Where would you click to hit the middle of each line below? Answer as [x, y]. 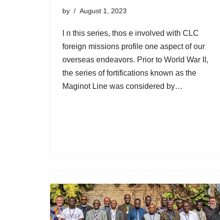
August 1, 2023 [103, 11]
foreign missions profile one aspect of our [134, 46]
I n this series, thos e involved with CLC [131, 33]
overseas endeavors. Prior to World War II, [135, 59]
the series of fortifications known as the [129, 73]
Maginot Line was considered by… [124, 86]
